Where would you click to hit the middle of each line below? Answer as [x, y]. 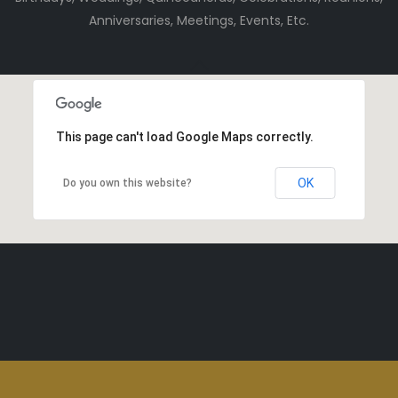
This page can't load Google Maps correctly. [184, 136]
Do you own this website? [127, 183]
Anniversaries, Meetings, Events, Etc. [199, 20]
